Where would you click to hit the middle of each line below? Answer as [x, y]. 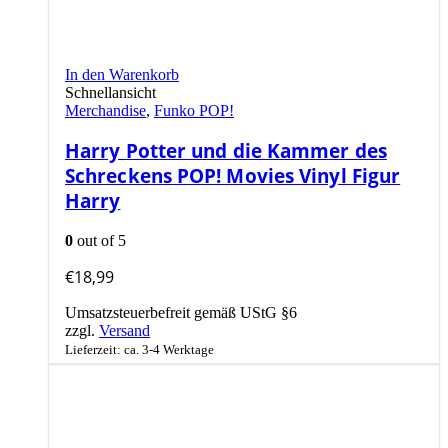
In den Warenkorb [122, 74]
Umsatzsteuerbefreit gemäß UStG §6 [181, 312]
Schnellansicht [110, 92]
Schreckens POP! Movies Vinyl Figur [233, 176]
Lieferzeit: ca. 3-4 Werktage [139, 349]
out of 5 [99, 240]
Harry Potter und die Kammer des [226, 151]
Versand [124, 330]
